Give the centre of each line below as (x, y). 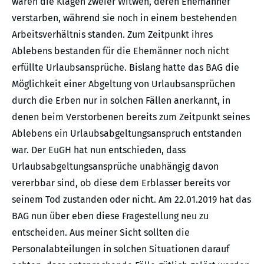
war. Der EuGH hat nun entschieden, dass (99, 150)
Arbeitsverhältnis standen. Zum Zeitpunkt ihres (112, 35)
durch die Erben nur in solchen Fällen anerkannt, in (121, 101)
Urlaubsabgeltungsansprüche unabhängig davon (115, 167)
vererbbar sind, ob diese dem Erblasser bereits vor (121, 183)
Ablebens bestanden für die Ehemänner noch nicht (121, 51)
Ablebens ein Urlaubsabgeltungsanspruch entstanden (127, 134)
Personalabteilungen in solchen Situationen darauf (121, 249)
